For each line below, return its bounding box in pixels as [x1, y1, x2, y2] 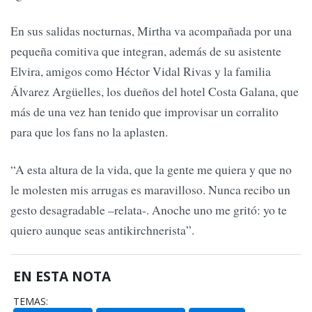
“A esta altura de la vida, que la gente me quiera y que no [10, 160, 292, 178]
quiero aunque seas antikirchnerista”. [10, 221, 194, 238]
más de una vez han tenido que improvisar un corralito [10, 103, 279, 120]
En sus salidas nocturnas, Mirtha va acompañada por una [10, 22, 292, 40]
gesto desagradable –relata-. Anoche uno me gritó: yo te [10, 201, 287, 218]
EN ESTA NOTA [13, 267, 111, 286]
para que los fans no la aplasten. [10, 123, 168, 141]
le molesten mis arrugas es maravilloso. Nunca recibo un [10, 180, 290, 198]
